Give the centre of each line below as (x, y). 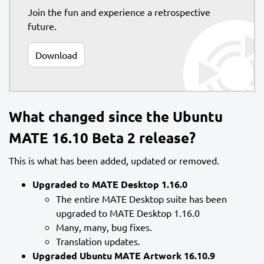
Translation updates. (98, 241)
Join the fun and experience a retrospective (119, 11)
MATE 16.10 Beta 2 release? (102, 137)
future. (42, 26)
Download (56, 55)
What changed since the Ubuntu (116, 116)
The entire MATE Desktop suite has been (141, 198)
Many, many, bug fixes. (104, 227)
